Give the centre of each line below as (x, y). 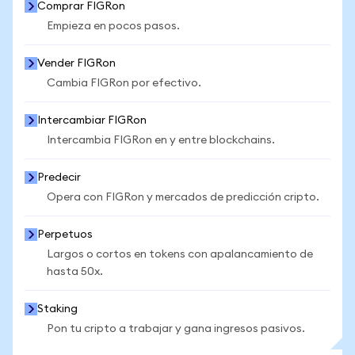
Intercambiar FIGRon (92, 120)
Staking (57, 309)
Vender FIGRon (76, 63)
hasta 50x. (75, 272)
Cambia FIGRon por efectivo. (124, 83)
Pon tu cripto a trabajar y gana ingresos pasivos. (176, 329)
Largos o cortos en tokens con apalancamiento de (180, 254)
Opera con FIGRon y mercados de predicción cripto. (183, 197)
